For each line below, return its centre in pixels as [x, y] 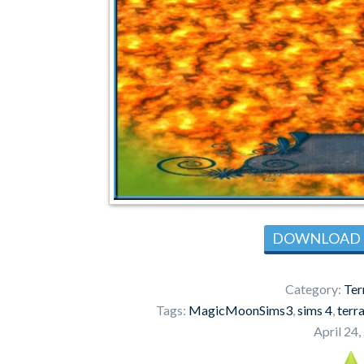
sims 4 [315, 310]
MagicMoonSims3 [240, 310]
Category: [314, 289]
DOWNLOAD [316, 238]
